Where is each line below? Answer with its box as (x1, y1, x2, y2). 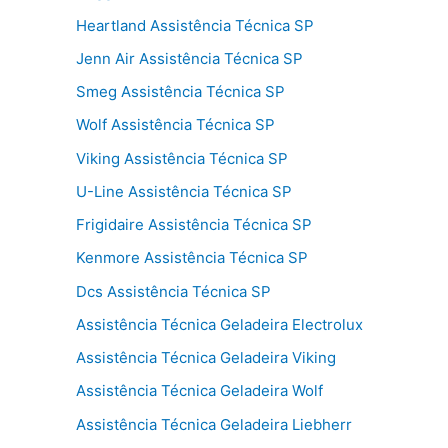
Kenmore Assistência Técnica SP (76, 248, 308, 268)
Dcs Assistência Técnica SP (76, 281, 271, 301)
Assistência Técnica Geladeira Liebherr (76, 414, 352, 434)
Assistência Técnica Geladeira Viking (76, 348, 336, 367)
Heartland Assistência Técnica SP (76, 15, 314, 35)
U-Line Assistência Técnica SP (76, 181, 292, 201)
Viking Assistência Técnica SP (76, 148, 288, 168)
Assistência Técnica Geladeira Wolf (76, 381, 323, 401)
